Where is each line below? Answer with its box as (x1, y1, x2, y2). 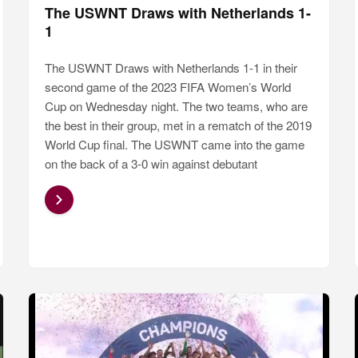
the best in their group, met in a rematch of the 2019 (44, 117, 312, 134)
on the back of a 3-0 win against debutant (44, 155, 257, 173)
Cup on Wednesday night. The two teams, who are (44, 97, 308, 115)
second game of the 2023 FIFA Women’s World (44, 78, 291, 96)
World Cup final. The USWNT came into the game (44, 136, 304, 153)
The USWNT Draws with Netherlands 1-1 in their (44, 59, 297, 77)
